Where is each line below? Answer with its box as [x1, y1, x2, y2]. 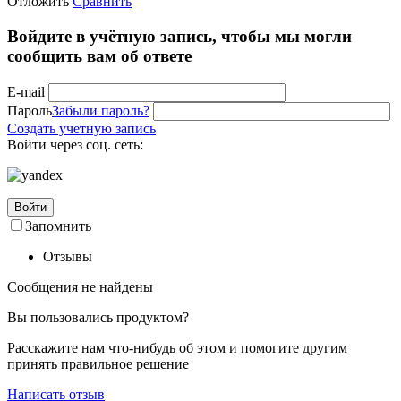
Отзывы [43, 248, 92, 264]
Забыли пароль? [52, 102, 149, 118]
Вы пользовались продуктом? [7, 309, 189, 325]
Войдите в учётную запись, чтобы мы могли [7, 26, 352, 46]
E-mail [7, 83, 45, 99]
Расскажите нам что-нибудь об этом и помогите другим [7, 339, 347, 355]
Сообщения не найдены [7, 278, 153, 294]
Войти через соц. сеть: [7, 136, 143, 152]
